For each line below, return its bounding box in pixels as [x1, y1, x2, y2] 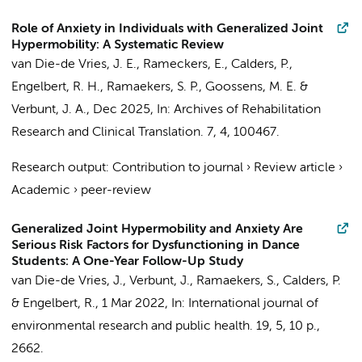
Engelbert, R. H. [11, 81, 100, 94]
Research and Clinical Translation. [11, 126, 204, 139]
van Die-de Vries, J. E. [11, 58, 137, 71]
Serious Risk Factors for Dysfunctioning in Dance [11, 239, 300, 252]
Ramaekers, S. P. [107, 81, 199, 94]
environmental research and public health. [11, 320, 253, 333]
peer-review [81, 184, 151, 197]
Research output [11, 162, 106, 175]
